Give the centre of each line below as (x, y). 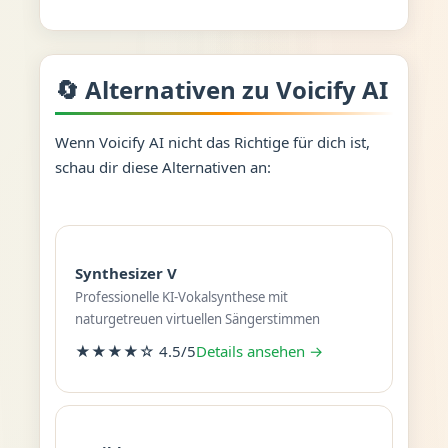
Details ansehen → (259, 351)
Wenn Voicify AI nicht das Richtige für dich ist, (212, 142)
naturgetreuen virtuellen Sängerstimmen (197, 318)
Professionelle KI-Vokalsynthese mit (181, 296)
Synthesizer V (125, 272)
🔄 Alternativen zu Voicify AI (221, 89)
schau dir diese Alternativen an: (162, 167)
